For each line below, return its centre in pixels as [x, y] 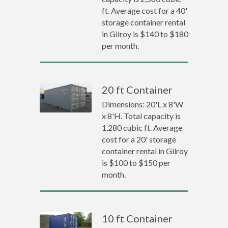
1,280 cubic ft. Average [142, 127]
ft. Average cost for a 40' [145, 10]
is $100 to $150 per [136, 163]
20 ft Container [137, 90]
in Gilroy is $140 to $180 [145, 34]
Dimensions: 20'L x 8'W [143, 104]
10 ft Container [137, 218]
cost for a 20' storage [139, 139]
